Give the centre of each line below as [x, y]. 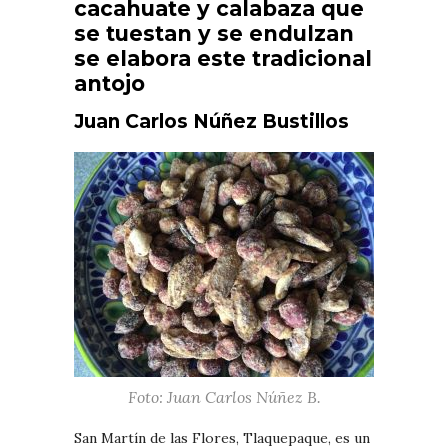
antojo [109, 83]
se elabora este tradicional [223, 58]
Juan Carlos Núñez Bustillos [211, 121]
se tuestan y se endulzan [214, 33]
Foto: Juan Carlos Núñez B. [224, 396]
